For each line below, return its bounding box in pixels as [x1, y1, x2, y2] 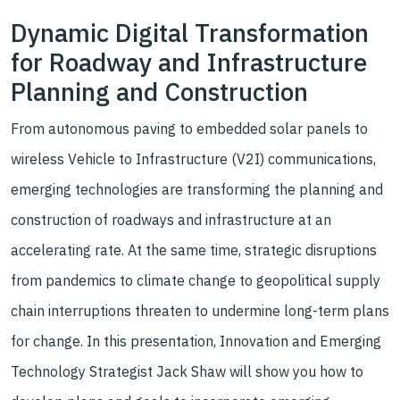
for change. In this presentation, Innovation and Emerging [11, 331, 381, 350]
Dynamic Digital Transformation [11, 15, 369, 49]
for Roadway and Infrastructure [11, 45, 367, 79]
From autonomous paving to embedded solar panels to [11, 119, 368, 137]
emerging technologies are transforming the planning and [11, 179, 383, 198]
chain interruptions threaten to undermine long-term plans [11, 301, 389, 320]
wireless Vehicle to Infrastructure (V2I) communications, [11, 149, 376, 168]
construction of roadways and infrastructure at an [11, 210, 331, 229]
